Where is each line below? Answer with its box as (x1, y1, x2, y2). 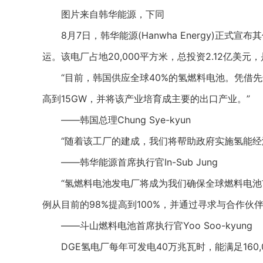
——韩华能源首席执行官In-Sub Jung (42, 156, 218, 168)
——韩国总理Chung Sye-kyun (42, 114, 191, 126)
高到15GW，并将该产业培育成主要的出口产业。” (42, 93, 250, 104)
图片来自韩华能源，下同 (42, 8, 164, 20)
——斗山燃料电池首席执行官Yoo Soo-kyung (42, 220, 252, 231)
